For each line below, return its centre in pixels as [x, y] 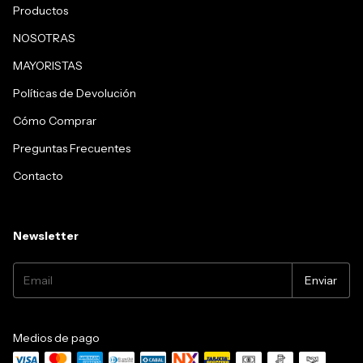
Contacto [38, 176]
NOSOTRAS [44, 38]
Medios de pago [56, 338]
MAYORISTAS [48, 66]
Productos [41, 11]
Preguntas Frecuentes [72, 149]
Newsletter [46, 236]
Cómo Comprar [55, 121]
